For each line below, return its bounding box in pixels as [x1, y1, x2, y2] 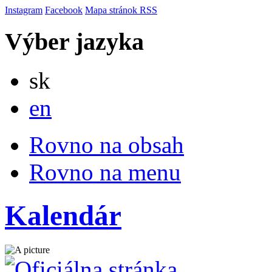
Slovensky [50, 66, 90, 77]
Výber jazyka [5, 27, 144, 55]
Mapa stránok [85, 5, 140, 15]
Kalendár [5, 199, 121, 231]
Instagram [5, 5, 42, 15]
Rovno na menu [29, 159, 181, 186]
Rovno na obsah [29, 132, 184, 158]
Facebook [45, 5, 83, 15]
